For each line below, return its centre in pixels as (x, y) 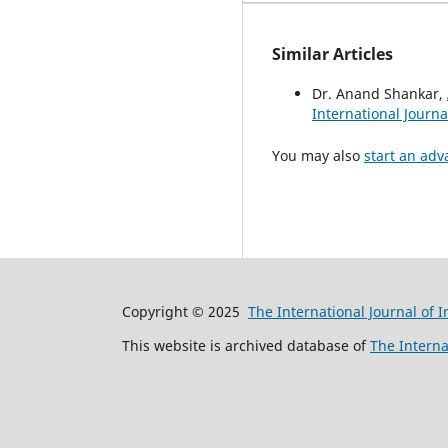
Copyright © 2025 (185, 312)
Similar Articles (332, 54)
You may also (318, 156)
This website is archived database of (246, 346)
